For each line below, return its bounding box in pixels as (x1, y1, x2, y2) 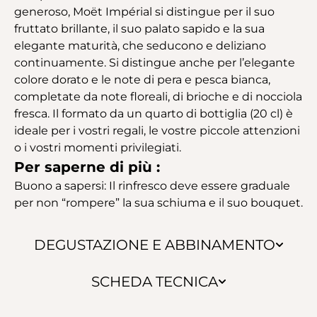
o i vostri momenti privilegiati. (14, 140, 181, 154)
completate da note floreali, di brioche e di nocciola (14, 89, 302, 103)
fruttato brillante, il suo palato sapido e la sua (14, 21, 265, 35)
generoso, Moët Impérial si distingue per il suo (14, 4, 275, 18)
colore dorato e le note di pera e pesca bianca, (14, 72, 270, 86)
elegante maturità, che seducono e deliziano (14, 38, 266, 52)
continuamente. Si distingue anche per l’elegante (14, 55, 295, 69)
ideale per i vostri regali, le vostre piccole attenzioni (14, 123, 300, 137)
